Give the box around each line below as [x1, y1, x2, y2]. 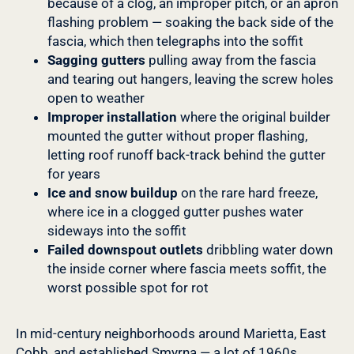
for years [47, 166, 100, 183]
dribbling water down [203, 242, 333, 258]
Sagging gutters [47, 52, 145, 69]
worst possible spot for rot [47, 280, 209, 296]
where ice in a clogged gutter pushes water [47, 204, 303, 220]
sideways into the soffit [47, 223, 186, 239]
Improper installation [47, 109, 177, 126]
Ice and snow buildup [47, 185, 178, 201]
